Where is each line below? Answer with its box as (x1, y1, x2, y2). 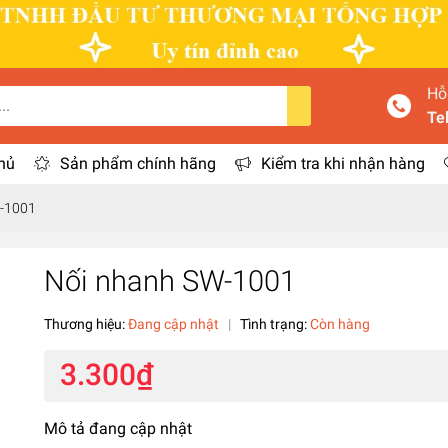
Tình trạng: (240, 315, 310, 332)
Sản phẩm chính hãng (59, 153, 216, 173)
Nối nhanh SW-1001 (44, 263, 296, 298)
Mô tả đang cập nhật (44, 418, 192, 438)
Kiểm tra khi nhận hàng (260, 153, 425, 173)
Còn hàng (310, 315, 370, 332)
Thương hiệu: (44, 315, 125, 332)
